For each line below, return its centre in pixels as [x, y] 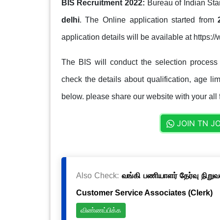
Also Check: [99, 175]
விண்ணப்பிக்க [101, 210]
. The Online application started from [149, 20]
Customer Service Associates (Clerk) [144, 192]
